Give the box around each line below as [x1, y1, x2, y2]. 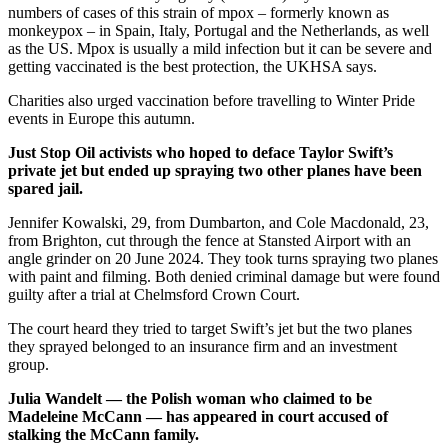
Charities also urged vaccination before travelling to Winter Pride [8, 91, 415, 109]
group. [8, 355, 49, 373]
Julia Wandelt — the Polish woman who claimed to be [8, 389, 372, 407]
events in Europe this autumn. [8, 109, 195, 127]
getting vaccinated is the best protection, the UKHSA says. [8, 57, 377, 75]
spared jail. [8, 179, 83, 197]
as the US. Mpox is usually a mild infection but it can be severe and [8, 39, 432, 57]
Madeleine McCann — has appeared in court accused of [8, 407, 388, 425]
